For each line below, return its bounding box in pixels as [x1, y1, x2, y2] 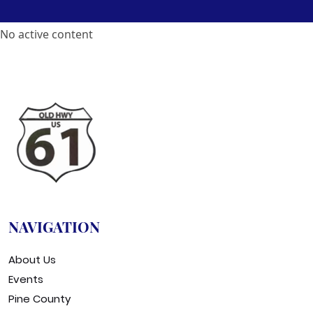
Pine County [8, 291, 71, 307]
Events [8, 272, 43, 287]
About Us [8, 252, 56, 268]
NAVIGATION [8, 217, 100, 237]
